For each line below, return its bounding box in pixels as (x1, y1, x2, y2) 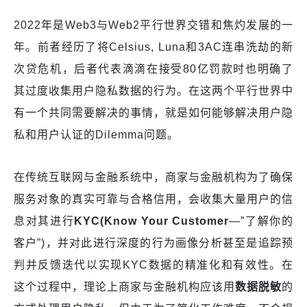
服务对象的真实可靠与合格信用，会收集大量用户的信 (14, 193, 293, 206)
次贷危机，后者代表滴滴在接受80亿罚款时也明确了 (14, 63, 293, 75)
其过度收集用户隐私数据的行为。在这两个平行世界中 (14, 85, 293, 97)
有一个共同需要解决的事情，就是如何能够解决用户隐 (14, 107, 293, 119)
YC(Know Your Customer (83, 215, 230, 228)
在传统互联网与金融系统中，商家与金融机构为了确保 (14, 171, 293, 184)
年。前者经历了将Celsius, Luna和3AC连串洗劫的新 (14, 41, 293, 53)
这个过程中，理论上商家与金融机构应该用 (14, 281, 235, 293)
